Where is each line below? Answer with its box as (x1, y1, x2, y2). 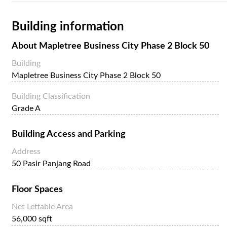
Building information (12, 20, 124, 33)
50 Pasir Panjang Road (12, 159, 91, 168)
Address (12, 147, 41, 156)
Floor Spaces (12, 184, 63, 194)
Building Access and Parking (12, 129, 126, 139)
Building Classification (12, 92, 90, 100)
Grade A (12, 104, 41, 112)
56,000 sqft (12, 214, 52, 223)
